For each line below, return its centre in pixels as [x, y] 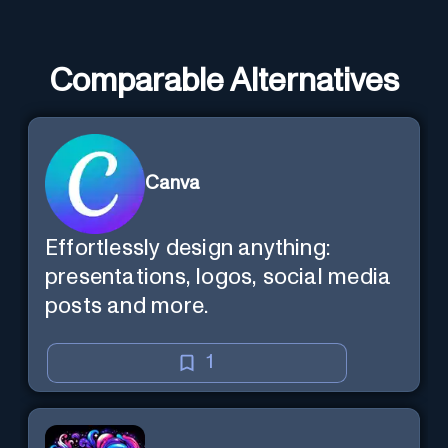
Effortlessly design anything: [188, 248]
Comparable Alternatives [224, 81]
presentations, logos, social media [218, 277]
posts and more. [127, 306]
